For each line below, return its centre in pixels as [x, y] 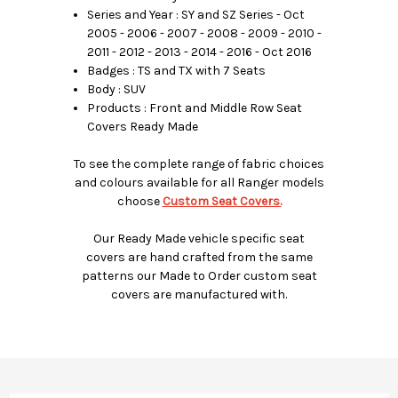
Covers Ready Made [143, 126]
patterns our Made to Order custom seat [199, 275]
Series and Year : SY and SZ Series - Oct [196, 14]
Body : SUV [117, 89]
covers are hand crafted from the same [199, 257]
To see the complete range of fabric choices [199, 163]
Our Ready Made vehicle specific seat [199, 238]
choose [138, 201]
